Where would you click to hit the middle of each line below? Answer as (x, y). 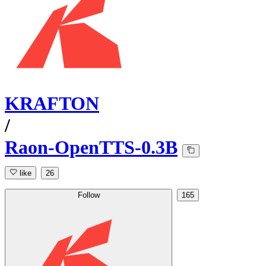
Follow (88, 195)
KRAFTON (52, 104)
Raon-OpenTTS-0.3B (91, 148)
